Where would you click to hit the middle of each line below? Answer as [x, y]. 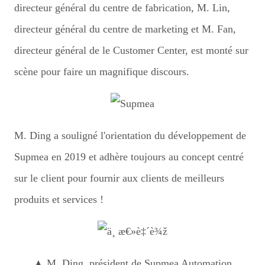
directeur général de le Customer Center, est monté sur [131, 50]
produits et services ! [59, 199]
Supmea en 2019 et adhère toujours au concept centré [129, 156]
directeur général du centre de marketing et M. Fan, [125, 29]
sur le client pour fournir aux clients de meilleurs [119, 178]
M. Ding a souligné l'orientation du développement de [130, 135]
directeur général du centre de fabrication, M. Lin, [122, 7]
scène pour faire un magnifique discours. [102, 71]
